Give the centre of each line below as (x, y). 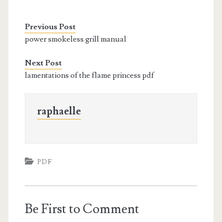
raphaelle (59, 111)
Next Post (43, 63)
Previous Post (50, 27)
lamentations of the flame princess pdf (89, 75)
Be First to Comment (82, 209)
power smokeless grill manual (75, 39)
